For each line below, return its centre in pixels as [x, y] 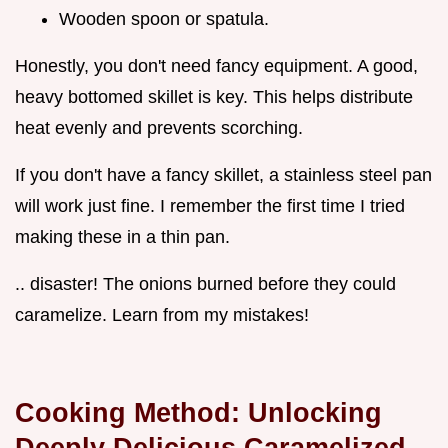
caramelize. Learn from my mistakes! [162, 314]
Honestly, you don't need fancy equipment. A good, [216, 65]
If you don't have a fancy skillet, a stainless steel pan [223, 174]
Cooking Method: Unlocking [198, 412]
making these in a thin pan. [122, 236]
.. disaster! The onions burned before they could [205, 283]
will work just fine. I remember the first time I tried [210, 205]
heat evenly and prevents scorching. [159, 127]
